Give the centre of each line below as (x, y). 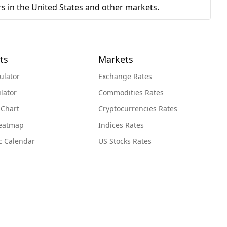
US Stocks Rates (125, 141)
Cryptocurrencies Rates (138, 109)
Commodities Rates (131, 93)
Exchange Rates (125, 77)
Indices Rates (121, 125)
